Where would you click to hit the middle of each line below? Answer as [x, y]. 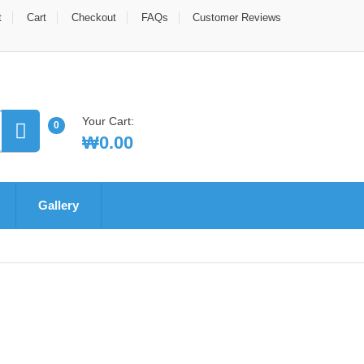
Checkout [94, 17]
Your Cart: [108, 121]
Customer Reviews [237, 17]
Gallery [58, 205]
